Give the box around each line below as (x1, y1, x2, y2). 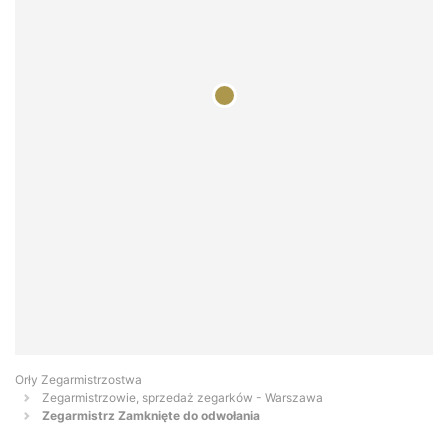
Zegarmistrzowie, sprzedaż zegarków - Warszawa (42, 390, 323, 406)
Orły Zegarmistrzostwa (15, 372, 142, 388)
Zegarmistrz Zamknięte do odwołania (42, 408, 260, 424)
